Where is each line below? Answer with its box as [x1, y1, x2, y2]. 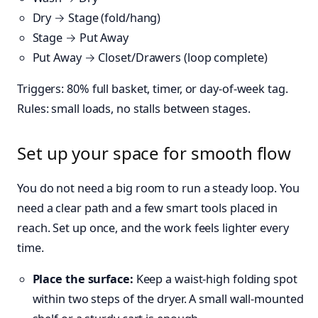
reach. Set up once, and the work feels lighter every [17, 219, 289, 236]
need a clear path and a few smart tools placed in [17, 199, 278, 216]
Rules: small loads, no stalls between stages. [17, 101, 251, 117]
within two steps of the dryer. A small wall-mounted [32, 290, 304, 307]
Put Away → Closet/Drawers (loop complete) [32, 49, 268, 65]
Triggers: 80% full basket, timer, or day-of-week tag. [17, 81, 288, 97]
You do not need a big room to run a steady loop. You [17, 180, 300, 196]
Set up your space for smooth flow [17, 141, 291, 165]
